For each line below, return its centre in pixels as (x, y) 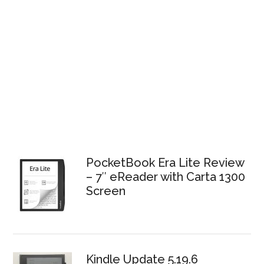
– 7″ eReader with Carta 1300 (166, 176)
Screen (106, 191)
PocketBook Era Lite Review (165, 162)
